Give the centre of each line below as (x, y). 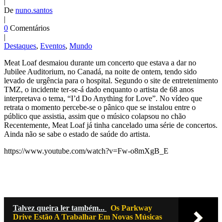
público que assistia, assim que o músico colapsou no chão (95, 116)
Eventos (53, 46)
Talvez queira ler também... (60, 208)
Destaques (20, 46)
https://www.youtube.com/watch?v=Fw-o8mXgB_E (86, 151)
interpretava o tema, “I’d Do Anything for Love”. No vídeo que (103, 99)
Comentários (30, 28)
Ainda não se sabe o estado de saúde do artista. (77, 134)
